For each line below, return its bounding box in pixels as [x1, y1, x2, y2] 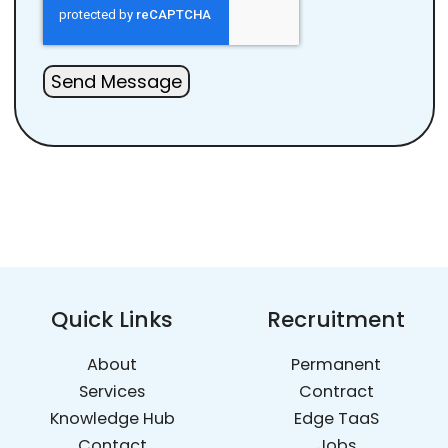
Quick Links [51, 303, 173, 335]
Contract [298, 379, 374, 403]
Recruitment [267, 303, 405, 335]
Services [79, 379, 145, 403]
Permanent [291, 352, 381, 376]
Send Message [50, 68, 182, 94]
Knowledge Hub [49, 406, 175, 430]
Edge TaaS [293, 406, 379, 430]
